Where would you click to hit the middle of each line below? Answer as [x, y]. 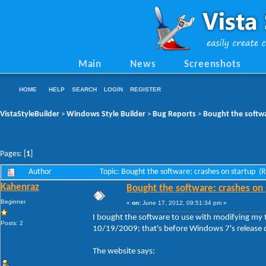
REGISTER [145, 89]
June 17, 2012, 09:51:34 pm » [184, 202]
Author [40, 172]
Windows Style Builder [106, 114]
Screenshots [213, 65]
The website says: [124, 251]
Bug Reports [174, 114]
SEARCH [84, 89]
